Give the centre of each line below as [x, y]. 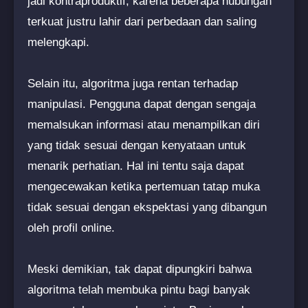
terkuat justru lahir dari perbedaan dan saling [142, 21]
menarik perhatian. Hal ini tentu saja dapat [136, 166]
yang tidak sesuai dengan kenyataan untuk [137, 145]
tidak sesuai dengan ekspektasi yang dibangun [147, 207]
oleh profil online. [71, 228]
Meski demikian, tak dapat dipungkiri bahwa [140, 269]
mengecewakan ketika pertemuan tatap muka [144, 186]
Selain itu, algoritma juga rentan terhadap [133, 83]
